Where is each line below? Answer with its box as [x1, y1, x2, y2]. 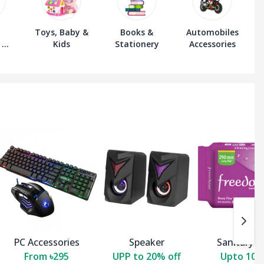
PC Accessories [14, 236, 80, 249]
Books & [120, 27, 153, 38]
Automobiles [186, 27, 239, 38]
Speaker [129, 236, 164, 249]
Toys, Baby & [34, 27, 88, 38]
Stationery [114, 38, 159, 50]
